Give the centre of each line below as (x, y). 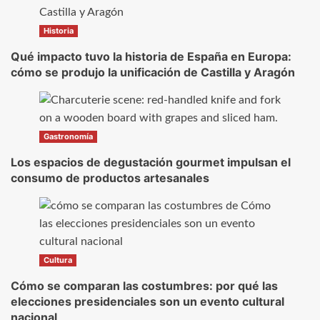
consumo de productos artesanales (110, 177)
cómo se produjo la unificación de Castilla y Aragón (153, 72)
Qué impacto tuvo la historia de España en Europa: (151, 56)
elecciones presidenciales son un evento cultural (147, 301)
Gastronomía (68, 136)
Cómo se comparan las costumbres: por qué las (144, 285)
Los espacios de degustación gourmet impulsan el (151, 162)
